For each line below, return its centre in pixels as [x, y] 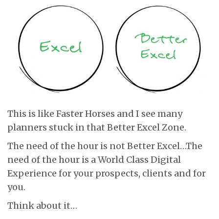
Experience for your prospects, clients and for [107, 173]
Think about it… [42, 205]
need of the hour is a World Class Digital [94, 159]
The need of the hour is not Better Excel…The [105, 146]
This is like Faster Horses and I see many [95, 113]
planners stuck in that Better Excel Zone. [97, 127]
